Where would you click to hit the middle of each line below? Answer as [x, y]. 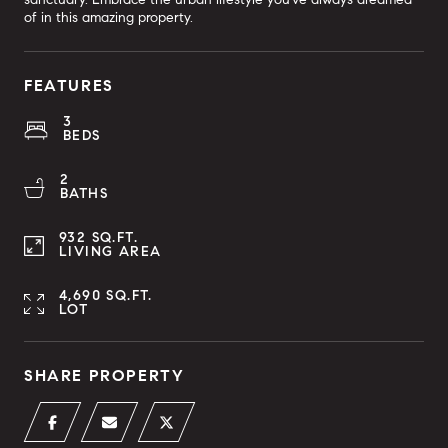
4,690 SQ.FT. [106, 295]
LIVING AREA [110, 251]
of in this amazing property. [108, 17]
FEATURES [69, 85]
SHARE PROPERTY [104, 375]
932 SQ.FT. [98, 237]
